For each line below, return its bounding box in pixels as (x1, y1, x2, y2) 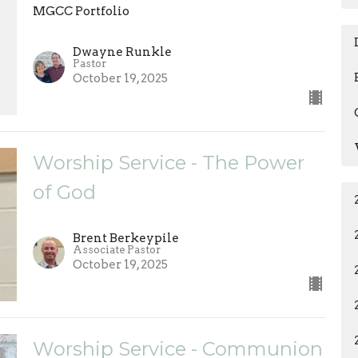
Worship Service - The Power (32, 151, 304, 175)
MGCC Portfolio (32, 4, 129, 19)
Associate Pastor (72, 243, 161, 256)
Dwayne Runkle (72, 45, 172, 60)
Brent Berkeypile (72, 230, 179, 245)
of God (32, 181, 96, 205)
